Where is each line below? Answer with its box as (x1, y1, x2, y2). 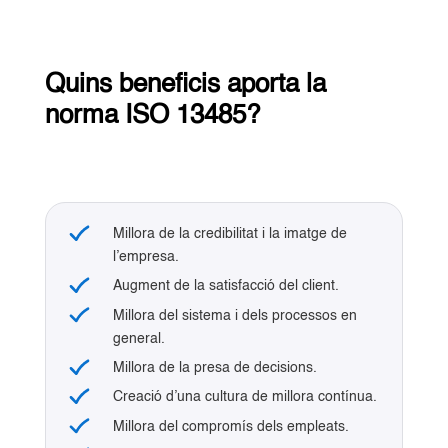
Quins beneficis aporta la (44, 72, 326, 99)
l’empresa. (112, 250, 179, 265)
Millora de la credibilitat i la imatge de (112, 227, 347, 242)
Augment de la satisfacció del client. (112, 279, 339, 294)
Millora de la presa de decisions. (112, 361, 317, 376)
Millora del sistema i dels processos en (112, 308, 357, 323)
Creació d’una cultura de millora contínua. (112, 390, 377, 405)
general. (112, 331, 165, 346)
